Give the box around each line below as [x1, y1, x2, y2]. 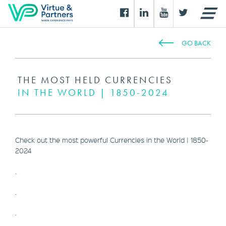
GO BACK [182, 38, 211, 47]
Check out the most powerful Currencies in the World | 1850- [15, 135, 208, 144]
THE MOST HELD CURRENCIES [18, 74, 173, 86]
